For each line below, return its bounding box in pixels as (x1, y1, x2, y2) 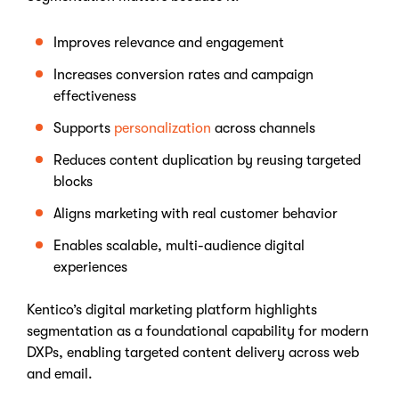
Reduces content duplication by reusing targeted (53, 152, 361, 168)
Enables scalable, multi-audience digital (53, 238, 305, 254)
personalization (114, 120, 211, 136)
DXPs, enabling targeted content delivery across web (27, 345, 359, 361)
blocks (53, 174, 93, 190)
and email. (27, 366, 96, 382)
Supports (53, 120, 114, 136)
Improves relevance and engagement (53, 35, 284, 51)
